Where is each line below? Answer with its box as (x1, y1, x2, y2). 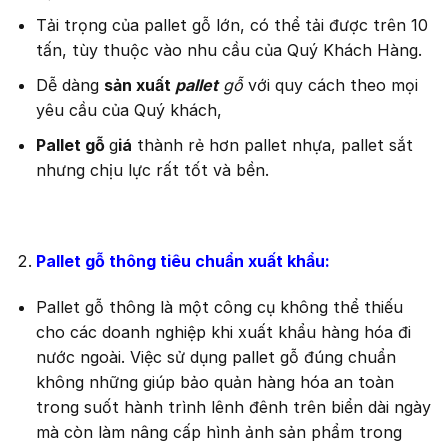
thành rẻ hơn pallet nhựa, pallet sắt (131, 134, 413, 155)
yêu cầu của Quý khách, (35, 99, 222, 120)
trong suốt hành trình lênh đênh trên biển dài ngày (35, 396, 431, 417)
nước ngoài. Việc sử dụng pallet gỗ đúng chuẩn (35, 346, 396, 367)
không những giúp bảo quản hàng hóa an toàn (35, 371, 394, 392)
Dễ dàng (35, 74, 104, 95)
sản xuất (103, 74, 175, 95)
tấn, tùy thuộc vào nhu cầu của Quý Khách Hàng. (35, 40, 422, 61)
